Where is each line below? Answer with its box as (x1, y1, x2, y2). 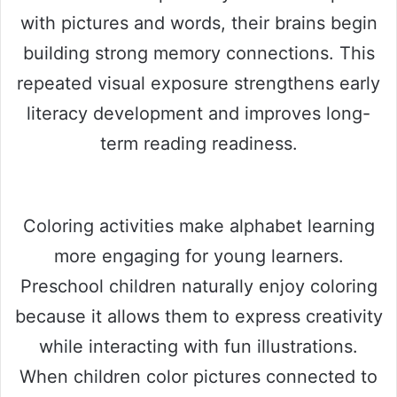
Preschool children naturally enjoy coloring (19, 276, 378, 298)
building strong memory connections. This (22, 43, 375, 65)
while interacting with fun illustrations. (39, 336, 358, 358)
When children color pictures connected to (19, 366, 378, 388)
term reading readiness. (99, 133, 298, 155)
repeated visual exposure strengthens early (17, 73, 380, 95)
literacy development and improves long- (27, 103, 370, 125)
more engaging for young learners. (53, 245, 344, 268)
